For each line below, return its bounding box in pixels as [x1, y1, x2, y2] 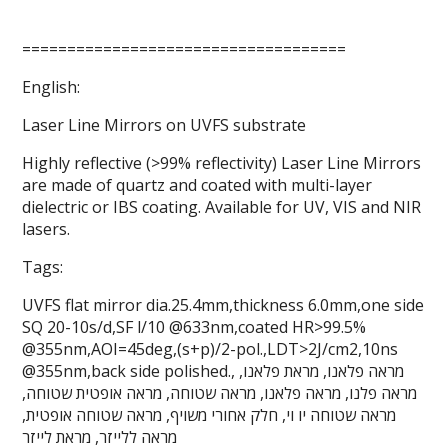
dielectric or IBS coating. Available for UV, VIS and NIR [22, 196, 422, 219]
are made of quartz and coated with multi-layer [22, 174, 373, 197]
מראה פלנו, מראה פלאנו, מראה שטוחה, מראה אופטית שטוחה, [22, 382, 418, 405]
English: [22, 76, 81, 99]
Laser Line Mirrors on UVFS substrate [22, 114, 307, 137]
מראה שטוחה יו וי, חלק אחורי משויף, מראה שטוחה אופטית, [22, 404, 397, 427]
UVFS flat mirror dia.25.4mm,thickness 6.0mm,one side [22, 294, 425, 317]
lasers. [22, 218, 71, 241]
